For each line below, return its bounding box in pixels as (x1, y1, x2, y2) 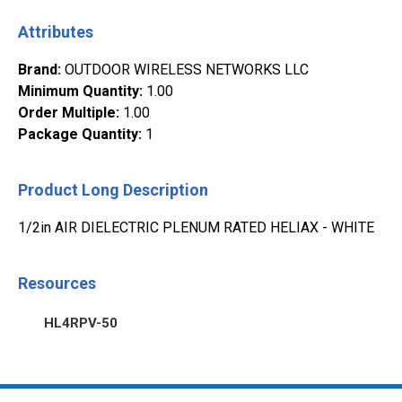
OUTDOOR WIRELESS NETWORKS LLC (65, 61, 309, 78)
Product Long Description (18, 180, 208, 199)
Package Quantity (18, 126, 138, 143)
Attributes (18, 22, 93, 41)
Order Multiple (18, 104, 116, 121)
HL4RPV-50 (44, 314, 118, 331)
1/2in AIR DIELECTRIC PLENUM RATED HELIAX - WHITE (18, 219, 374, 236)
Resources (18, 274, 96, 293)
